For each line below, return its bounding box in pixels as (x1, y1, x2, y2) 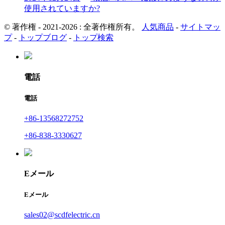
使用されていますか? (24, 4, 100, 13)
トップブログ (19, 33, 67, 42)
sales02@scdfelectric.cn (24, 210, 100, 219)
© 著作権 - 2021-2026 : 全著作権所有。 (4, 23, 140, 32)
